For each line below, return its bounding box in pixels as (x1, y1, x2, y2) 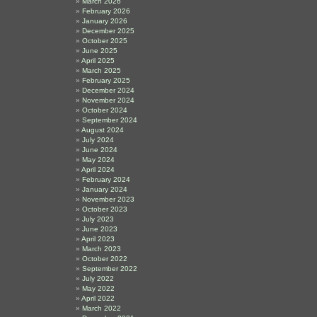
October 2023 (82, 205, 127, 213)
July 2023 (82, 215, 114, 223)
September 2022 (82, 265, 137, 272)
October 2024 (82, 106, 127, 114)
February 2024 (82, 175, 130, 183)
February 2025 (82, 76, 130, 84)
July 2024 (82, 136, 114, 144)
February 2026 (82, 7, 130, 15)
